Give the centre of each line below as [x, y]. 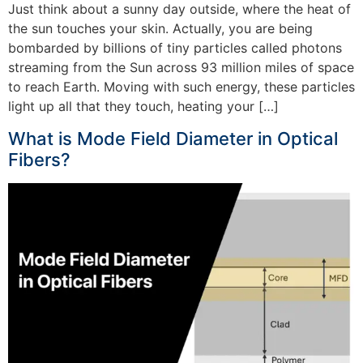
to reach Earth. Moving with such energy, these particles [181, 87]
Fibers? [39, 159]
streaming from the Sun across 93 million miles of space [181, 68]
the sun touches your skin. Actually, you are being [160, 29]
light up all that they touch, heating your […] [143, 107]
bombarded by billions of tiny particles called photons [175, 48]
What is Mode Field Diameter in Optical [173, 138]
